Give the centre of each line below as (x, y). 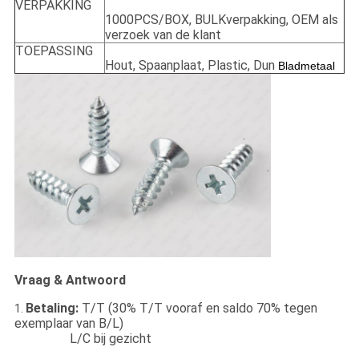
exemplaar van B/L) (69, 323)
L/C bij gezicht (112, 338)
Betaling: (52, 308)
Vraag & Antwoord (71, 280)
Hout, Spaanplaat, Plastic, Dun (191, 66)
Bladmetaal (306, 66)
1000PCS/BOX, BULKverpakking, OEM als (221, 20)
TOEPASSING (54, 51)
